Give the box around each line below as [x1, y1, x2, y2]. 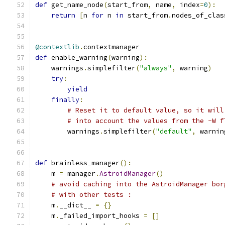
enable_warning [47, 53, 107, 62]
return [51, 11, 75, 20]
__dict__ [59, 201, 95, 209]
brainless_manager [47, 159, 120, 167]
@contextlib [35, 43, 79, 51]
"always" [140, 64, 172, 72]
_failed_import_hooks [59, 211, 144, 220]
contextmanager [83, 43, 140, 51]
